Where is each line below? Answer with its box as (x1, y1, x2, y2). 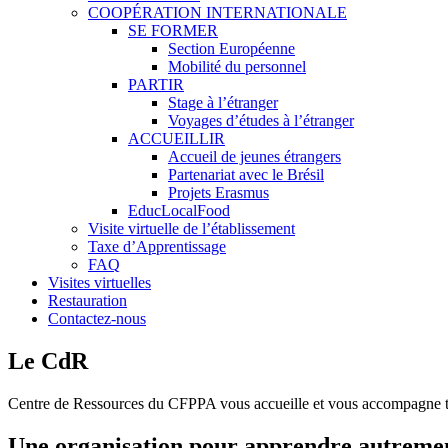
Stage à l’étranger (168, 94, 278, 111)
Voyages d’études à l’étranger (168, 112, 354, 129)
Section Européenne (168, 40, 295, 57)
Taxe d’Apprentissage (88, 238, 226, 255)
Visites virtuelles (48, 274, 151, 291)
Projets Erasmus (168, 184, 269, 201)
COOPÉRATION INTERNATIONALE (88, 4, 347, 21)
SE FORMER (128, 22, 218, 39)
